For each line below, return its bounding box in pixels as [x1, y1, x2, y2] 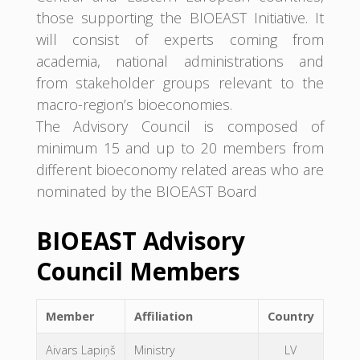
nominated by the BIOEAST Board [35, 181, 257, 201]
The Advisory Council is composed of [35, 116, 325, 136]
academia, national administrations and [35, 51, 325, 71]
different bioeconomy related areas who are [35, 159, 325, 179]
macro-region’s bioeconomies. [35, 94, 232, 114]
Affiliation [133, 309, 193, 325]
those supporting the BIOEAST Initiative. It [35, 7, 325, 27]
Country [267, 309, 314, 325]
